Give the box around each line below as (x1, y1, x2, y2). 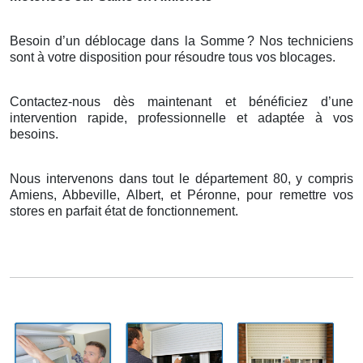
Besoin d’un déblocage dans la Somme (10, 33, 245, 48)
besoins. (10, 126, 58, 141)
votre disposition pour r (45, 49, 178, 64)
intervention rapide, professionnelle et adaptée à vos (10, 110, 353, 125)
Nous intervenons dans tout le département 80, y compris (10, 171, 353, 186)
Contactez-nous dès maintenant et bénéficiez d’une (10, 94, 353, 109)
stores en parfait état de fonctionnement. (10, 203, 238, 218)
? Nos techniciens (246, 33, 354, 48)
